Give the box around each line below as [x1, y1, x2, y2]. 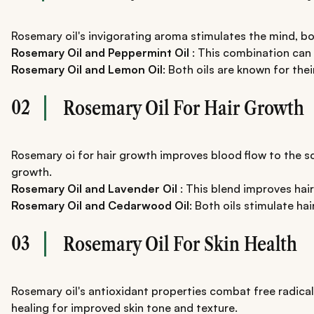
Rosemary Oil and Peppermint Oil [11, 45, 189, 60]
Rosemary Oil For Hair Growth [63, 95, 304, 120]
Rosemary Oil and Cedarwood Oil [11, 198, 189, 212]
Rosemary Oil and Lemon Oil [11, 62, 163, 76]
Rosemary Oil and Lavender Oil [11, 181, 177, 196]
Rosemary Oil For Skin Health [63, 231, 297, 256]
